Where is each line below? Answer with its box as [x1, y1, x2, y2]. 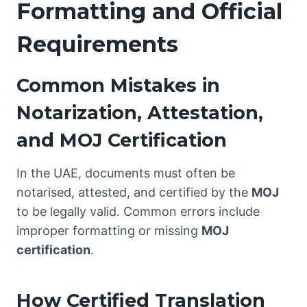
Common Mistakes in [16, 74, 220, 97]
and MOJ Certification [16, 129, 227, 152]
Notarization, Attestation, [16, 101, 263, 125]
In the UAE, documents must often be [16, 165, 235, 180]
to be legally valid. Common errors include [16, 204, 260, 219]
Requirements [16, 31, 178, 58]
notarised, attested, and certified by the [16, 184, 251, 199]
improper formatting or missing [16, 223, 201, 238]
